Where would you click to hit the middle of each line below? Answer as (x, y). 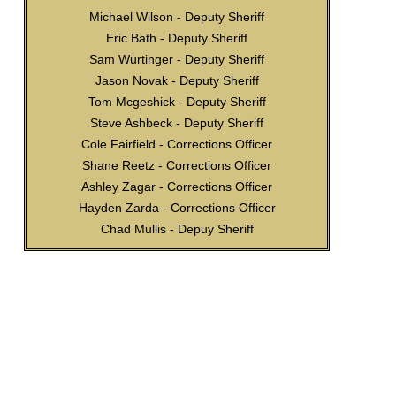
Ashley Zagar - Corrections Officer (177, 186)
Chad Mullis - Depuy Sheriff (177, 228)
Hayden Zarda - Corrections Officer (177, 207)
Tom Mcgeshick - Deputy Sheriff (177, 101)
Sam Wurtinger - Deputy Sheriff (177, 59)
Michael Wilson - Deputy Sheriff (177, 16)
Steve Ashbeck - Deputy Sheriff (177, 122)
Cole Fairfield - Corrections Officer (177, 144)
